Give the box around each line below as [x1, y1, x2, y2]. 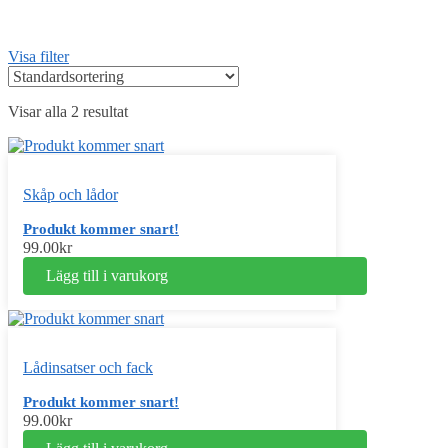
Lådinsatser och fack [23, 358, 153, 376]
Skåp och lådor [23, 186, 118, 204]
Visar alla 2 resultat [8, 103, 128, 121]
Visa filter [8, 48, 69, 66]
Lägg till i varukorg [45, 267, 168, 285]
